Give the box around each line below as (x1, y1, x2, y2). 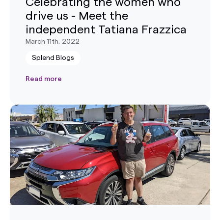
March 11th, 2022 (26, 38, 80, 45)
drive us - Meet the (26, 10, 128, 22)
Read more (26, 75, 62, 82)
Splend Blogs (32, 54, 74, 61)
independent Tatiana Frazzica (26, 24, 187, 36)
